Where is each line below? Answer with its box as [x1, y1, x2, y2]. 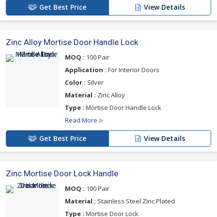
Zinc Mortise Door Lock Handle [6, 169, 118, 179]
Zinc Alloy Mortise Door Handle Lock [6, 37, 138, 47]
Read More [65, 116, 99, 125]
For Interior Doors [107, 65, 159, 75]
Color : [65, 78, 86, 87]
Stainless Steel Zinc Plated [96, 197, 175, 206]
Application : [65, 65, 107, 75]
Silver [86, 78, 104, 87]
